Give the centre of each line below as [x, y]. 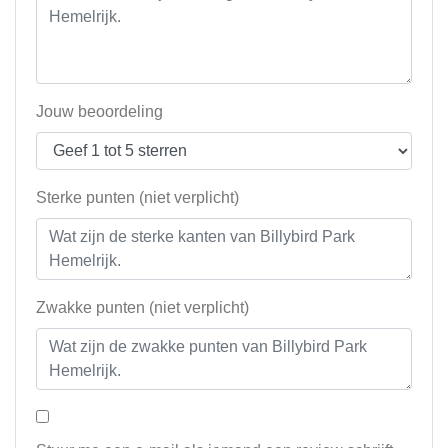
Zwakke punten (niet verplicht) [142, 308]
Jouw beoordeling [99, 112]
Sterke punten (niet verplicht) [137, 198]
